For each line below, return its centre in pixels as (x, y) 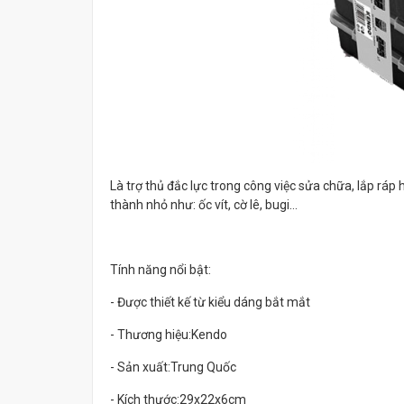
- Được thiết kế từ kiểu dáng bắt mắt (210, 302)
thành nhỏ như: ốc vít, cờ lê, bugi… (205, 204)
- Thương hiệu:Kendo (169, 334)
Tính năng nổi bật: (161, 269)
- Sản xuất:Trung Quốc (173, 367)
